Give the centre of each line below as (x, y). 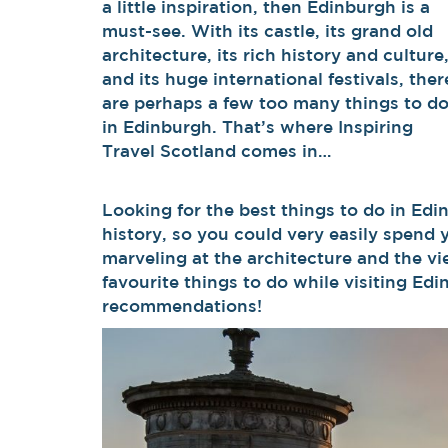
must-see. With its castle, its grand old (267, 30)
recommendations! (182, 305)
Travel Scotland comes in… (216, 150)
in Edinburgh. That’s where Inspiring (257, 126)
